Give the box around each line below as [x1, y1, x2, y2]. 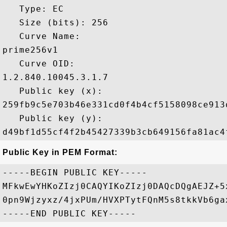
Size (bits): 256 [3, 18, 108, 27]
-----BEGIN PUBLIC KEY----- [3, 168, 147, 177]
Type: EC [3, 4, 64, 14]
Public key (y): [3, 113, 108, 123]
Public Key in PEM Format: [3, 148, 118, 157]
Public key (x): [3, 86, 108, 96]
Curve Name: [3, 31, 86, 41]
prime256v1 [3, 45, 58, 55]
